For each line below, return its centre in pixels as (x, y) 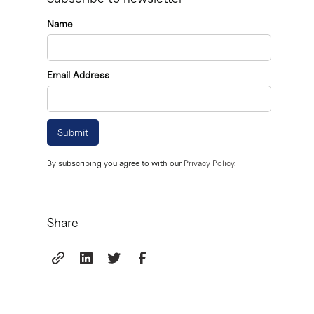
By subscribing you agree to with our (116, 163)
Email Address (78, 75)
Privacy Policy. (210, 163)
